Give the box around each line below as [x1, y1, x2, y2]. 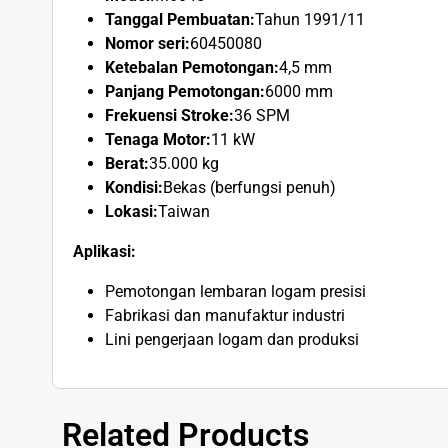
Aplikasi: [73, 241, 136, 261]
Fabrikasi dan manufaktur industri [105, 305, 345, 325]
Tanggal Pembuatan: [105, 9, 255, 29]
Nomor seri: [105, 33, 190, 53]
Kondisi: [105, 177, 163, 197]
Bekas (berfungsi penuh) [163, 177, 336, 197]
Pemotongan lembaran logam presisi [105, 281, 366, 301]
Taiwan [158, 201, 210, 221]
